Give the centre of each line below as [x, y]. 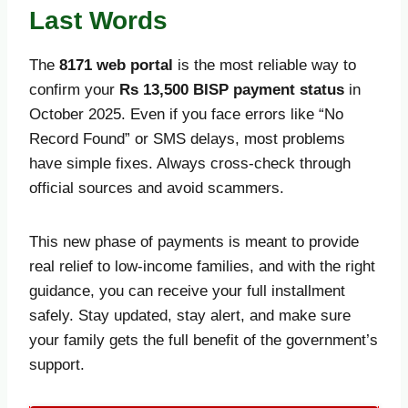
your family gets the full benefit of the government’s [204, 340]
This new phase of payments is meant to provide [194, 241]
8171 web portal [116, 65]
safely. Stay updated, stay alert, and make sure [190, 315]
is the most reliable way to [265, 65]
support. [57, 364]
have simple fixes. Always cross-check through [190, 163]
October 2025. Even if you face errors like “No [186, 114]
